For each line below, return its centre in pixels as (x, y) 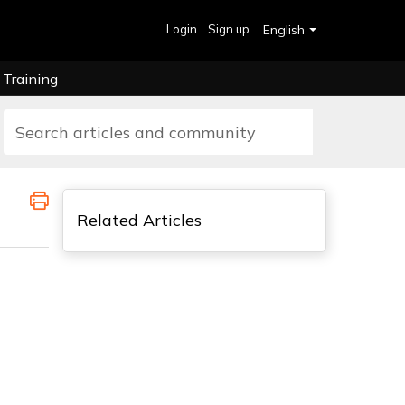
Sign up (229, 29)
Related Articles (139, 220)
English (284, 30)
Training (30, 79)
